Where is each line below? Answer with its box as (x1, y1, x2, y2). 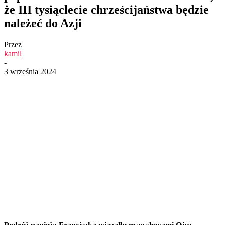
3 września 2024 (4, 67, 56, 76)
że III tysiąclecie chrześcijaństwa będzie (4, 3, 209, 16)
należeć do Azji (4, 16, 82, 30)
